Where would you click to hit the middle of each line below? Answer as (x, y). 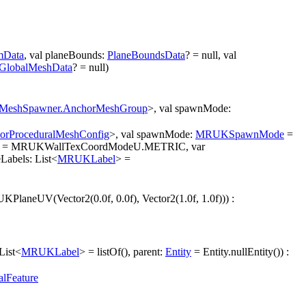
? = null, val (211, 55)
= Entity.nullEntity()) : (240, 252)
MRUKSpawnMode (240, 135)
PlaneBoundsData (146, 55)
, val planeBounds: (66, 55)
